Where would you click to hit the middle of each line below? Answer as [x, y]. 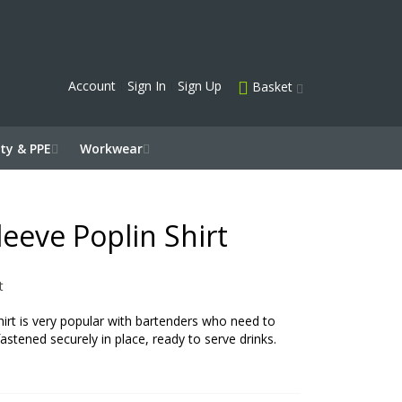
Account [92, 86]
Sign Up [200, 86]
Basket [272, 87]
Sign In [147, 86]
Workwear [111, 149]
